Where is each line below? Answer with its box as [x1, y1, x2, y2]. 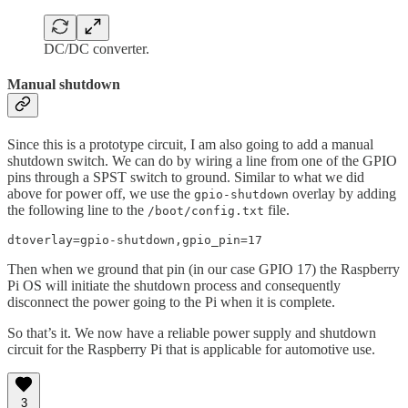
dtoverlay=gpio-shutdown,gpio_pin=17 [7, 233, 262, 248]
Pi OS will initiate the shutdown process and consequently [7, 278, 341, 294]
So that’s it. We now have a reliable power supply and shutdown [7, 325, 376, 342]
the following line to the [7, 202, 148, 219]
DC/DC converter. [44, 40, 149, 56]
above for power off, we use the [7, 186, 194, 202]
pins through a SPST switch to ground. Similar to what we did [7, 169, 364, 186]
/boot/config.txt [148, 204, 264, 219]
